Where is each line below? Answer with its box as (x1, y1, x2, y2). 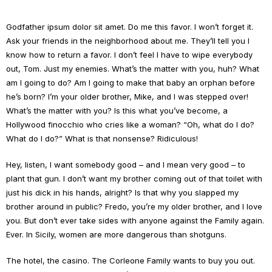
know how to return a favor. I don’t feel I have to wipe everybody (6, 50, 253, 59)
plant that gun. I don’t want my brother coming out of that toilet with (6, 174, 262, 183)
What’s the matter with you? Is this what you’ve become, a (6, 106, 228, 115)
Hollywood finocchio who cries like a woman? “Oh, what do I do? (6, 120, 254, 129)
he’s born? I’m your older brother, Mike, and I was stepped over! (6, 92, 248, 101)
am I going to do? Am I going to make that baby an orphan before (6, 78, 255, 87)
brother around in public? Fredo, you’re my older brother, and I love (6, 202, 262, 211)
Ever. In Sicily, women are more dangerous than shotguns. (6, 229, 226, 239)
